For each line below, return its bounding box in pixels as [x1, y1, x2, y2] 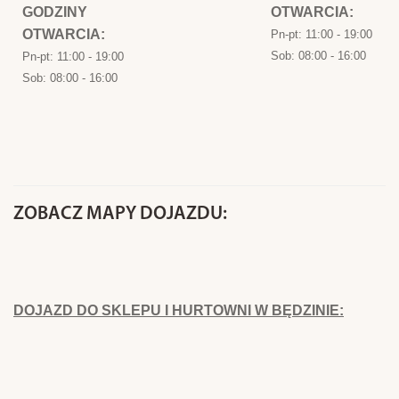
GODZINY [22, 4, 87, 20]
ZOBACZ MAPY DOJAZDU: [13, 205, 227, 224]
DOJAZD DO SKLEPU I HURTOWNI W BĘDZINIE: [13, 303, 344, 318]
